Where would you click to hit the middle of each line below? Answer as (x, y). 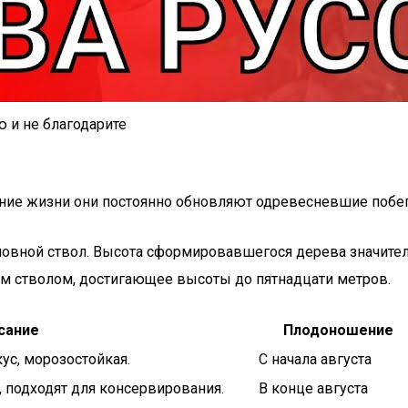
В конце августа (313, 388)
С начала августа (315, 359)
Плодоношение (338, 330)
